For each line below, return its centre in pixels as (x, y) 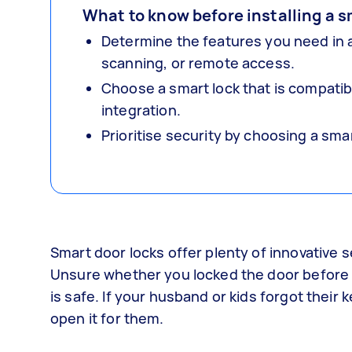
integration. (141, 110)
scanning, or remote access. (198, 63)
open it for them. (109, 318)
